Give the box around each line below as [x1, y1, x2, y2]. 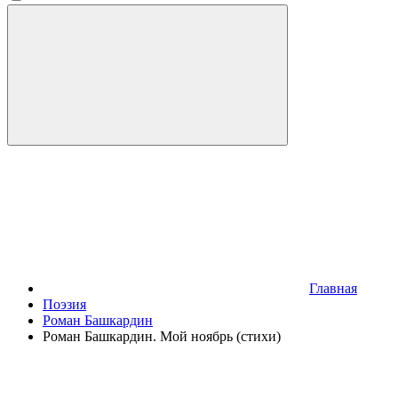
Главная [309, 281, 357, 296]
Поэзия [43, 297, 86, 312]
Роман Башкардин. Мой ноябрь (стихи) [43, 329, 281, 344]
